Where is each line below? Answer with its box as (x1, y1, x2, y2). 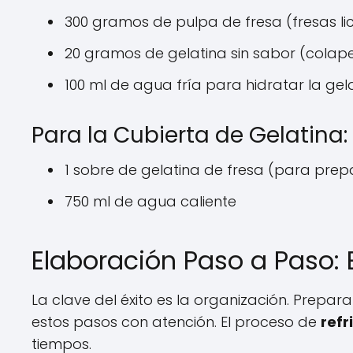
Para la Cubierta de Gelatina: (32, 120, 347, 150)
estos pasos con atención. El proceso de (32, 312, 321, 332)
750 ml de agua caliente (65, 191, 236, 211)
